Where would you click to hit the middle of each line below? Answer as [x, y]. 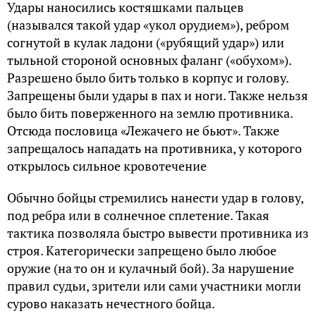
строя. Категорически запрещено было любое [142, 250]
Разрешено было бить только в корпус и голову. [148, 77]
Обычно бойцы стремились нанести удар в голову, [155, 197]
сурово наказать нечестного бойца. [111, 303]
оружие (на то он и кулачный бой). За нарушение [151, 268]
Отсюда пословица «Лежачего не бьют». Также [143, 130]
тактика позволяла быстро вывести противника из [158, 232]
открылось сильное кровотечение [107, 165]
